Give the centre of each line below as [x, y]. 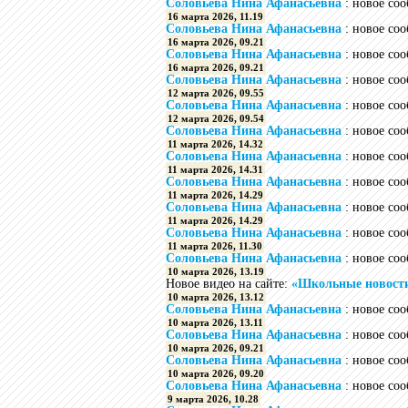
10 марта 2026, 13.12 [216, 297]
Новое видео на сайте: [229, 284]
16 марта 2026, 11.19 [215, 16]
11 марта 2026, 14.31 [215, 169]
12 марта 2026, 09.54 [216, 118]
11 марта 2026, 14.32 [215, 144]
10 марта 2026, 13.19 [216, 271]
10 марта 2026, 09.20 [216, 373]
